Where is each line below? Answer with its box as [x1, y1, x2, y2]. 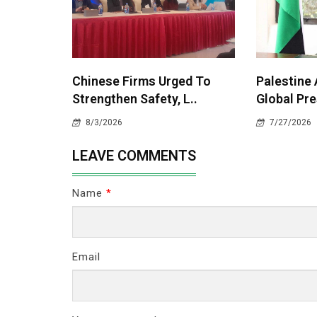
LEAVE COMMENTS [72, 147, 196, 164]
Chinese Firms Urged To [72, 74, 211, 88]
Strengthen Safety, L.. [72, 91, 197, 106]
